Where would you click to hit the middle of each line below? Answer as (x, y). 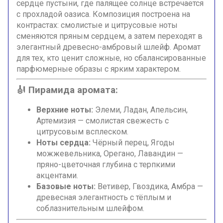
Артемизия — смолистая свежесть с (103, 121)
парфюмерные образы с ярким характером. (99, 69)
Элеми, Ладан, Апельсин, (140, 110)
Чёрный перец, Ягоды (133, 143)
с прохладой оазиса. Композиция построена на (103, 14)
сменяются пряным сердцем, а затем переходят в (110, 36)
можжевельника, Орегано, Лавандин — (110, 154)
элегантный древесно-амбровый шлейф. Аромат (109, 47)
